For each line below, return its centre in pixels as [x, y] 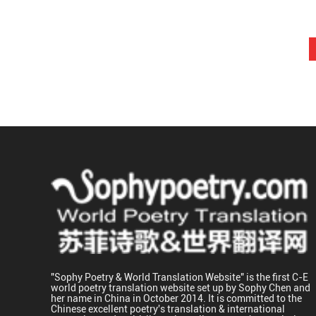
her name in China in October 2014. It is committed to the [176, 298]
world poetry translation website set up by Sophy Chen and [181, 287]
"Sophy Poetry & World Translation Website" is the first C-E [180, 276]
